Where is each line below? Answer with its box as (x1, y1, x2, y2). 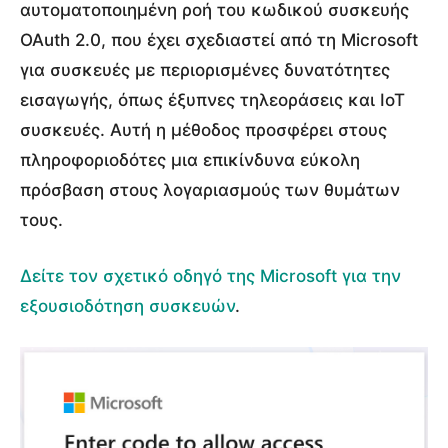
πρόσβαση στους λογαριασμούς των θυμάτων (20, 179, 400, 200)
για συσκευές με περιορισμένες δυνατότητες (20, 59, 390, 80)
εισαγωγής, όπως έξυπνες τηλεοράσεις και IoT (20, 89, 405, 110)
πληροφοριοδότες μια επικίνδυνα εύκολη (20, 149, 360, 170)
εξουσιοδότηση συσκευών (20, 295, 235, 316)
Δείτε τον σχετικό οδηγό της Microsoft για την (20, 265, 401, 286)
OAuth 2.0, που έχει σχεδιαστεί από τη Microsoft (20, 29, 418, 50)
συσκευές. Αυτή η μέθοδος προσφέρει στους (20, 119, 387, 140)
